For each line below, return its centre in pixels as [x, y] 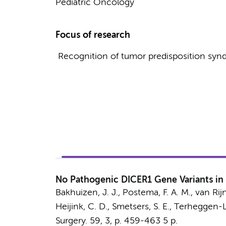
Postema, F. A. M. [156, 193]
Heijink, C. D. [81, 207]
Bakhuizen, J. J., [89, 193]
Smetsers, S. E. [140, 207]
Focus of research [93, 35]
